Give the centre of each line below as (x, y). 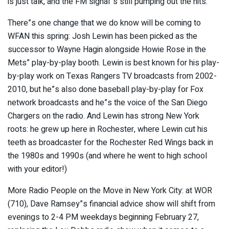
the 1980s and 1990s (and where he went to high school (107, 156)
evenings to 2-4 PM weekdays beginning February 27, (103, 217)
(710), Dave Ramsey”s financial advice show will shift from (111, 204)
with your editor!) (37, 169)
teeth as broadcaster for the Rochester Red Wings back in (110, 142)
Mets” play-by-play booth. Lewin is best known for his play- (113, 63)
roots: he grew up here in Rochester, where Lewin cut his (108, 129)
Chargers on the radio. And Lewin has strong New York (104, 116)
